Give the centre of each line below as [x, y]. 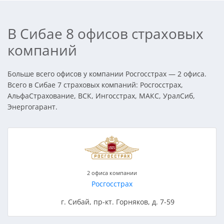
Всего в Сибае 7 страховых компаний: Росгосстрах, [95, 84]
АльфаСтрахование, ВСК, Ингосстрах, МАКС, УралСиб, [101, 95]
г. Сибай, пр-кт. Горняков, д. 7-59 [118, 201]
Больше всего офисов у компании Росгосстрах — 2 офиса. [107, 73]
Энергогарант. [32, 106]
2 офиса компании [112, 172]
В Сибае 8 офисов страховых [105, 33]
